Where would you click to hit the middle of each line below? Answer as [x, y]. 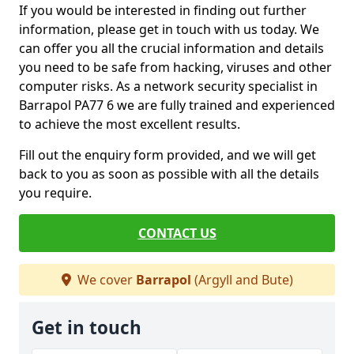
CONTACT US [177, 233]
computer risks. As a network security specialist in [168, 86]
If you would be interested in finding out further [163, 10]
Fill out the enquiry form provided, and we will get [168, 155]
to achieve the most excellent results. [130, 124]
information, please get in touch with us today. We [169, 29]
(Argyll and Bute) [242, 280]
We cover [105, 280]
